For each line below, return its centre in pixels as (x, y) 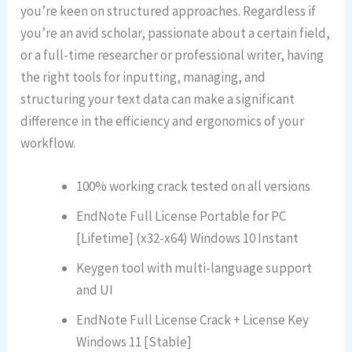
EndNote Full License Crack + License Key (193, 320)
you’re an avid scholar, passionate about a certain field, (176, 33)
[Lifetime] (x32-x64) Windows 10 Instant (188, 238)
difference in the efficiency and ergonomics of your (163, 121)
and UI (95, 290)
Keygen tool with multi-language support (194, 268)
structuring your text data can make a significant (158, 99)
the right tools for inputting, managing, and (143, 77)
